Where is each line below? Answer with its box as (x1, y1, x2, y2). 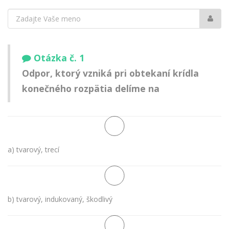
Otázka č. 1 (34, 52, 84, 64)
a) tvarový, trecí (8, 144, 59, 154)
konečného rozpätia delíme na (22, 82, 159, 95)
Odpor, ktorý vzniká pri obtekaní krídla (22, 67, 199, 80)
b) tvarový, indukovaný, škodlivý (8, 194, 112, 204)
